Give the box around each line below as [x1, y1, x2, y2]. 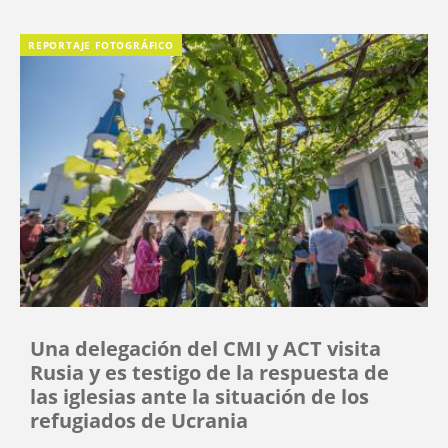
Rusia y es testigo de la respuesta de [30, 358, 389, 386]
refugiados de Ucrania [30, 406, 248, 434]
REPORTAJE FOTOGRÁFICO [28, 37, 174, 52]
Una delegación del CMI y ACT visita [30, 334, 381, 362]
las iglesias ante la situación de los [30, 382, 369, 410]
